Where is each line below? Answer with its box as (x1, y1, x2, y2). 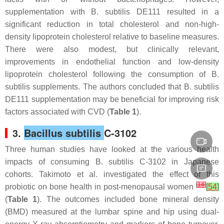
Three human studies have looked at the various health (5, 145, 219, 153)
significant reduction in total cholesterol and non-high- (5, 20, 219, 28)
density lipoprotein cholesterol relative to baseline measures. (5, 32, 219, 41)
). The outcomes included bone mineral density (37, 195, 219, 203)
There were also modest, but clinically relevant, (5, 45, 219, 53)
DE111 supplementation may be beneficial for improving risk (5, 95, 219, 103)
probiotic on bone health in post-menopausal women (5, 182, 196, 191)
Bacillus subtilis (24, 125, 104, 140)
